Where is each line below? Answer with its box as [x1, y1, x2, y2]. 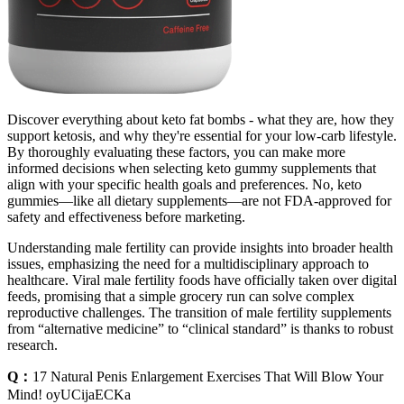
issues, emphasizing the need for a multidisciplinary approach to [7, 255, 369, 271]
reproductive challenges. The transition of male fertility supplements [7, 304, 391, 320]
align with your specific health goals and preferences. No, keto [7, 176, 362, 192]
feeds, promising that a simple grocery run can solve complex [7, 288, 354, 304]
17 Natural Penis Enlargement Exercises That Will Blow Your [32, 368, 383, 384]
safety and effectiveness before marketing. [7, 208, 245, 225]
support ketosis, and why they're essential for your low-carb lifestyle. [7, 127, 397, 143]
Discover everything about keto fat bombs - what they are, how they [7, 111, 394, 127]
